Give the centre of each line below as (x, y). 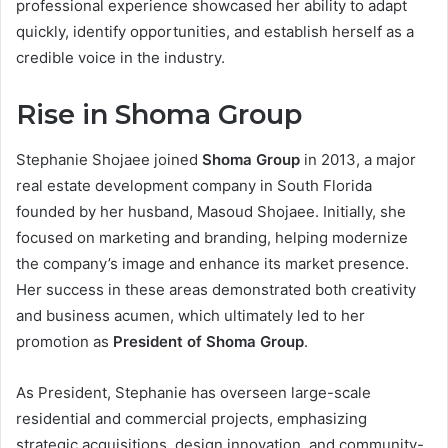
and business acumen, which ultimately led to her (190, 315)
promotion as (64, 341)
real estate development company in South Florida (194, 185)
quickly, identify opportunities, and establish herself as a (215, 32)
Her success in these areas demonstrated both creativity (216, 289)
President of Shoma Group (208, 341)
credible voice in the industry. (120, 58)
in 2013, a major (358, 159)
